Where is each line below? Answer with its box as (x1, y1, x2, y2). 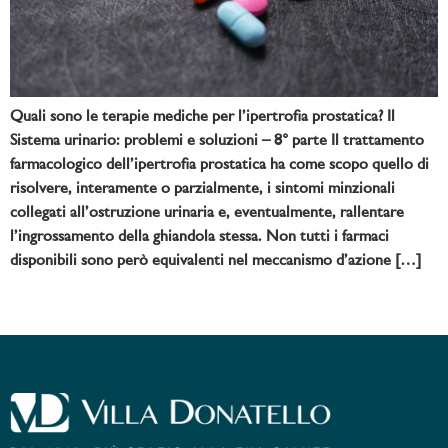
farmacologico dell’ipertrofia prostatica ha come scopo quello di (10, 156, 429, 173)
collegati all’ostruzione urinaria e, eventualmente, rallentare (10, 204, 404, 221)
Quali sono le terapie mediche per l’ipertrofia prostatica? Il (10, 108, 395, 125)
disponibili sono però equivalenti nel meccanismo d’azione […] (10, 252, 421, 269)
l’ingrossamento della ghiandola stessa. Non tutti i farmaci (10, 228, 389, 245)
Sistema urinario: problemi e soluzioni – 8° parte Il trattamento (10, 132, 424, 149)
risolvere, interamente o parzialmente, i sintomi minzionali (10, 180, 395, 197)
